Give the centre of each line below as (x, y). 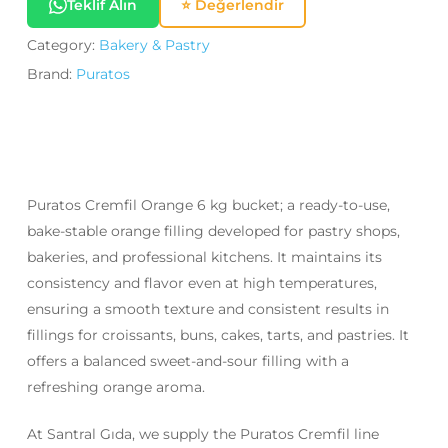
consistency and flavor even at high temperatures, (201, 283)
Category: (62, 45)
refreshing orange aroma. (115, 387)
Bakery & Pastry (154, 45)
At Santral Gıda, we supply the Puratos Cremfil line (202, 434)
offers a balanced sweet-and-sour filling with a (187, 361)
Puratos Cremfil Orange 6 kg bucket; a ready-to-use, (208, 205)
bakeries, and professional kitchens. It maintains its (204, 257)
